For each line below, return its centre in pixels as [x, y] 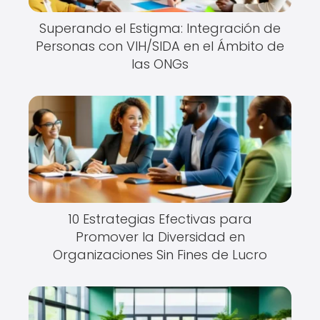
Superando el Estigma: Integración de [160, 28]
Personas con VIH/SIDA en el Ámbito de [160, 46]
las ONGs [160, 64]
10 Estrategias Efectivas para [160, 219]
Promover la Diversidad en [160, 237]
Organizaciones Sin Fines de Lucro [160, 255]
